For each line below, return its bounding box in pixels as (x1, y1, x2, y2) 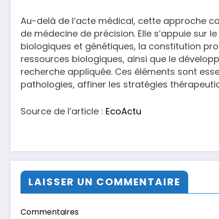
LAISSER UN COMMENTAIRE (28, 175, 180, 189)
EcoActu (106, 105, 141, 117)
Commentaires (21, 206, 79, 218)
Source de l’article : (21, 105, 106, 117)
